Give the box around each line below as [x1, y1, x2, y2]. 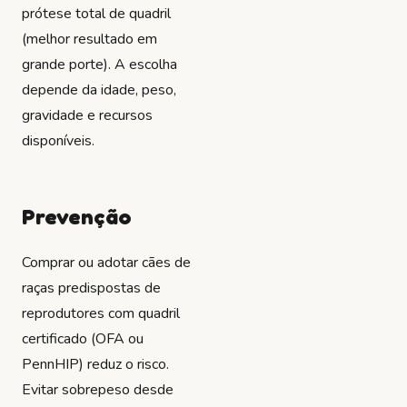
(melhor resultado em [22, 29, 157, 50]
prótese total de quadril [22, 4, 171, 25]
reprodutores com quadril [22, 303, 180, 323]
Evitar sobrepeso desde [22, 379, 174, 400]
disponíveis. [22, 131, 94, 152]
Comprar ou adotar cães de [22, 252, 191, 273]
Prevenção [22, 203, 132, 231]
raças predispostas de [22, 277, 161, 298]
